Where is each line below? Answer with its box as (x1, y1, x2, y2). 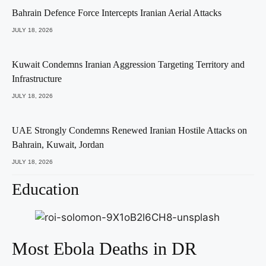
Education (12, 180, 79, 199)
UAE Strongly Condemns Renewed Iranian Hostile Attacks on (12, 125, 247, 136)
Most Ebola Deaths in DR (12, 239, 197, 259)
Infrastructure (12, 74, 62, 84)
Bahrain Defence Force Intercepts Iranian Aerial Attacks (12, 8, 221, 18)
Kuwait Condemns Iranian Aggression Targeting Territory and (12, 59, 245, 70)
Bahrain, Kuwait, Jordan (12, 140, 104, 150)
